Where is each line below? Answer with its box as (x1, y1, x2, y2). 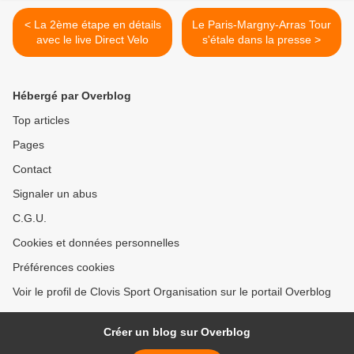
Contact (13, 163, 51, 175)
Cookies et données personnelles (13, 236, 179, 249)
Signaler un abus (13, 187, 97, 200)
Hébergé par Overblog (13, 89, 131, 102)
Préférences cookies (13, 261, 115, 273)
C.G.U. (13, 212, 47, 224)
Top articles (13, 114, 70, 126)
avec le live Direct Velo (36, 33, 149, 46)
